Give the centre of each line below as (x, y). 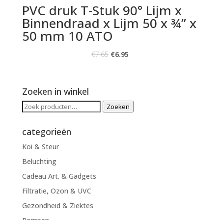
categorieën (46, 131)
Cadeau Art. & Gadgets (59, 176)
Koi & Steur (40, 146)
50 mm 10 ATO (67, 36)
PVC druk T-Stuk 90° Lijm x (102, 10)
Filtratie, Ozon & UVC (56, 191)
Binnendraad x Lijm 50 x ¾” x (109, 23)
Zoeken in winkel (55, 91)
